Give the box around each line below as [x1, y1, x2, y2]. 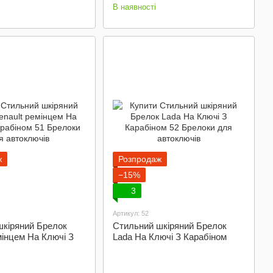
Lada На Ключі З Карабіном [112, 232, 227, 242]
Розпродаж [118, 154, 161, 164]
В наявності [112, 2, 156, 12]
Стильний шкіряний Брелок [112, 221, 227, 231]
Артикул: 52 [112, 210, 149, 217]
